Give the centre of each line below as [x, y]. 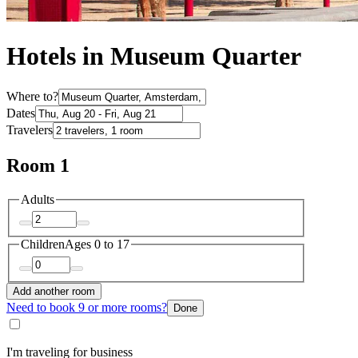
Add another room [54, 291]
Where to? [32, 96]
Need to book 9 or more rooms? [87, 307]
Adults [38, 199]
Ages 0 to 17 [97, 245]
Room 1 [38, 165]
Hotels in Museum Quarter [154, 56]
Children [43, 245]
